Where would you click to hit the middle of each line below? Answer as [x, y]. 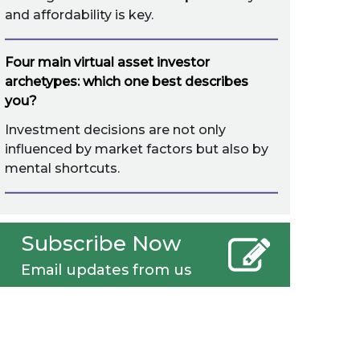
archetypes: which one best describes [127, 82]
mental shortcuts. [62, 168]
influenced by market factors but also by [137, 149]
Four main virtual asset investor [107, 62]
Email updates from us [106, 270]
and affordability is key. [79, 15]
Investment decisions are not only [115, 130]
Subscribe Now [101, 243]
